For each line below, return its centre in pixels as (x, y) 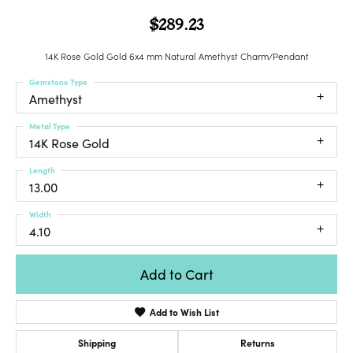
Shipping (97, 342)
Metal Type (50, 126)
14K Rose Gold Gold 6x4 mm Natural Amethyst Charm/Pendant (176, 56)
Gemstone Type (58, 82)
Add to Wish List (185, 311)
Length (42, 171)
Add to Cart (176, 274)
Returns (258, 342)
